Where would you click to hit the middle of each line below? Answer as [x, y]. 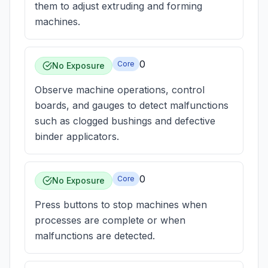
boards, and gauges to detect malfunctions [132, 105]
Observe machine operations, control [120, 90]
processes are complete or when [110, 220]
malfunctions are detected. [95, 236]
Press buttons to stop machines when [121, 205]
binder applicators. [77, 136]
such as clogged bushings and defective [125, 121]
